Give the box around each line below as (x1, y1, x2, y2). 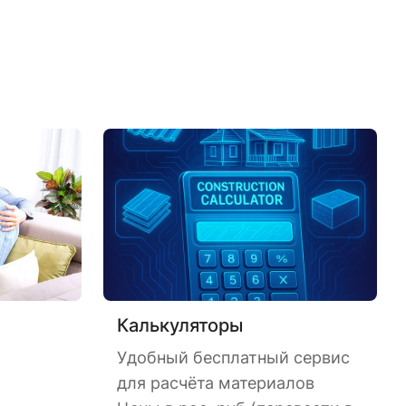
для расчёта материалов (117, 373, 314, 393)
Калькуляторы (117, 314, 243, 337)
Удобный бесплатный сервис (117, 348, 350, 368)
